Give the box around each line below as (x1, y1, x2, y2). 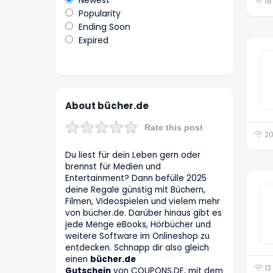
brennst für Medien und (65, 161, 161, 172)
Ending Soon (79, 21, 130, 33)
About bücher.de (65, 99, 149, 112)
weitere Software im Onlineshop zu (65, 230, 210, 242)
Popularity (79, 7, 121, 19)
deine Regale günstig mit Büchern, (65, 184, 205, 196)
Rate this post (144, 122, 203, 132)
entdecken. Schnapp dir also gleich (65, 242, 209, 253)
